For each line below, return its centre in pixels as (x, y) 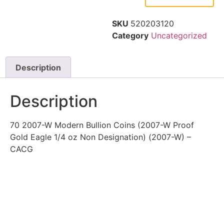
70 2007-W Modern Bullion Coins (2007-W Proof (102, 125)
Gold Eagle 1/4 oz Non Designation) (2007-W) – (100, 137)
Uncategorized (179, 35)
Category (130, 35)
